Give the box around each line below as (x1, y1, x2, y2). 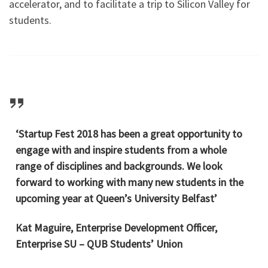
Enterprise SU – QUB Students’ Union (16, 237, 183, 251)
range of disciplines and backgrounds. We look (16, 159, 223, 173)
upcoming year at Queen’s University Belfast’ (16, 191, 218, 205)
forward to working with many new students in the (16, 175, 244, 189)
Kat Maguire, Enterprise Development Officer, (16, 221, 218, 235)
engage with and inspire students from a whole (16, 142, 227, 157)
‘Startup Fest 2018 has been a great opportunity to (16, 126, 243, 141)
